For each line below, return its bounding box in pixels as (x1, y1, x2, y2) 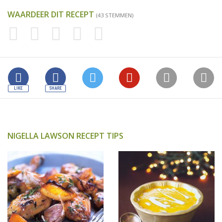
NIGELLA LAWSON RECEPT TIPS (7, 130, 123, 141)
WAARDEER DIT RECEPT (7, 9, 96, 20)
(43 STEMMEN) (96, 11, 133, 19)
